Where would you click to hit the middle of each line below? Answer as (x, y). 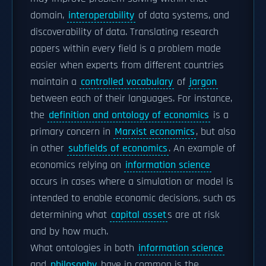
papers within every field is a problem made (126, 49)
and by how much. (69, 232)
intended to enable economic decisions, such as (133, 198)
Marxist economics (155, 132)
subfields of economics (118, 148)
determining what (70, 215)
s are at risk (194, 215)
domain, (49, 15)
